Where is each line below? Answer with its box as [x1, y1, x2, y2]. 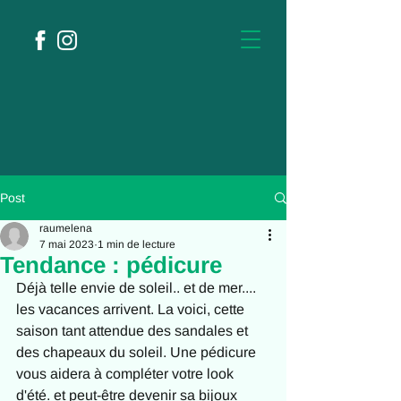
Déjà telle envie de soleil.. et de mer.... [16, 280, 260, 295]
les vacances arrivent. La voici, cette [16, 302, 248, 317]
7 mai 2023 [39, 238, 94, 251]
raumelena [39, 222, 92, 235]
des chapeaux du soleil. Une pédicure [16, 345, 260, 360]
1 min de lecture [98, 238, 175, 251]
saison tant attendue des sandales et [16, 323, 252, 338]
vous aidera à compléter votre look [16, 366, 237, 381]
